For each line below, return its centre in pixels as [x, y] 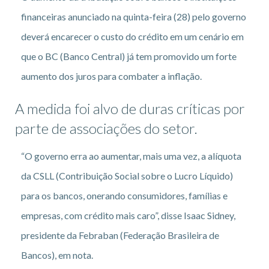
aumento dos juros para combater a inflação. [111, 76]
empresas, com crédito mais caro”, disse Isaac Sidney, [128, 215]
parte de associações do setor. [106, 128]
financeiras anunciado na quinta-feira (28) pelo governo [134, 16]
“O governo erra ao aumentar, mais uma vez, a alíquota [131, 156]
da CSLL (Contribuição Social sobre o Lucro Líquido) [127, 175]
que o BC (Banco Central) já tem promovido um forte [129, 56]
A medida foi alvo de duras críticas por [130, 108]
